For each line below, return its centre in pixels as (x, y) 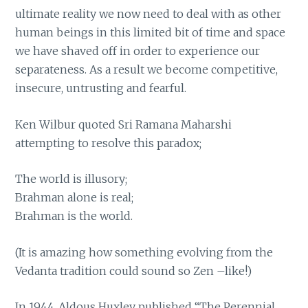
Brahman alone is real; (75, 198)
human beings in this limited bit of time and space (151, 32)
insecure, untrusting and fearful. (101, 88)
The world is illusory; (71, 179)
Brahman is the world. (74, 216)
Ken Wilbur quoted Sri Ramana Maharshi (124, 124)
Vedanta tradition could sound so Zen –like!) (134, 271)
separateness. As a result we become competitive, (147, 69)
